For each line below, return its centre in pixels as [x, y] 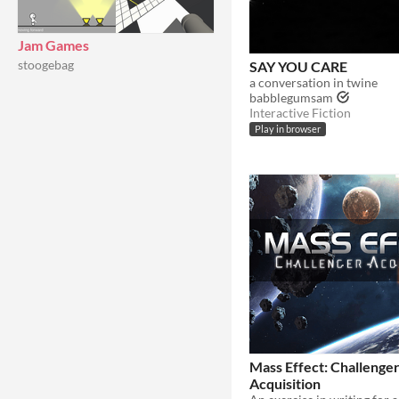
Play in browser [288, 130]
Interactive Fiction [300, 112]
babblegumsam [291, 97]
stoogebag [46, 65]
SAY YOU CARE [298, 66]
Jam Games [53, 45]
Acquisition [285, 383]
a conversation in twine [313, 82]
